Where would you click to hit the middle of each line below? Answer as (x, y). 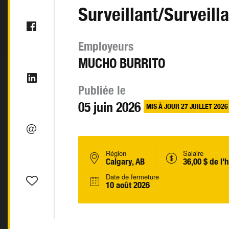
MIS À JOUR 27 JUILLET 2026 (187, 106)
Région (116, 153)
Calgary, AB (125, 162)
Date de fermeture (132, 177)
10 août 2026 (128, 185)
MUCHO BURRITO (122, 63)
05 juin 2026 (109, 107)
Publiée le (102, 90)
